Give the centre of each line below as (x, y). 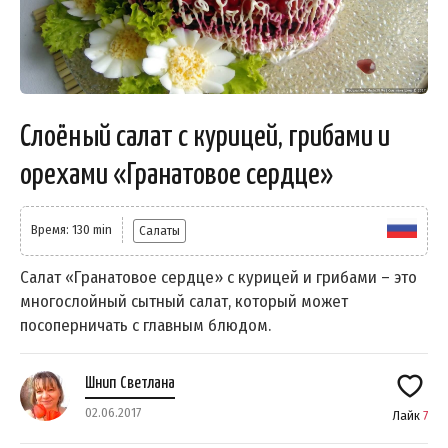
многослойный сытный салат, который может (184, 301)
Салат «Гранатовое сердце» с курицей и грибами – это (218, 277)
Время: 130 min (71, 229)
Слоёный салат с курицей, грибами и (205, 136)
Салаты (159, 230)
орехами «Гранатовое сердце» (176, 174)
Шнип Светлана (130, 383)
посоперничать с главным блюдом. (145, 325)
